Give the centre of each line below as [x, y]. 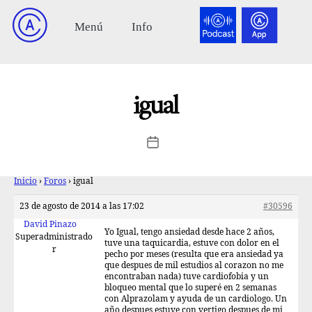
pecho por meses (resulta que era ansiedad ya [194, 255]
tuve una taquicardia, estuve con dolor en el [192, 243]
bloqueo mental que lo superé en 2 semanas [190, 288]
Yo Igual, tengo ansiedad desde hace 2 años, [189, 232]
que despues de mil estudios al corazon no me [194, 266]
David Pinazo [50, 225]
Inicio [25, 181]
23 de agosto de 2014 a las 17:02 [82, 206]
